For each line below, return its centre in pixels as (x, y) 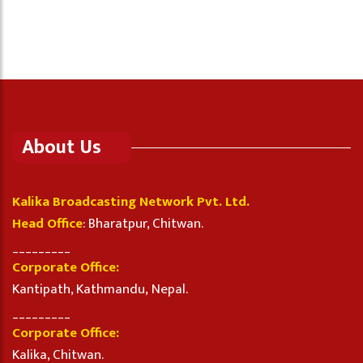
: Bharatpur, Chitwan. (143, 224)
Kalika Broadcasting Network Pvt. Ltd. (131, 202)
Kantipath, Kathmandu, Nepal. (100, 290)
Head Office (47, 224)
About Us (62, 148)
